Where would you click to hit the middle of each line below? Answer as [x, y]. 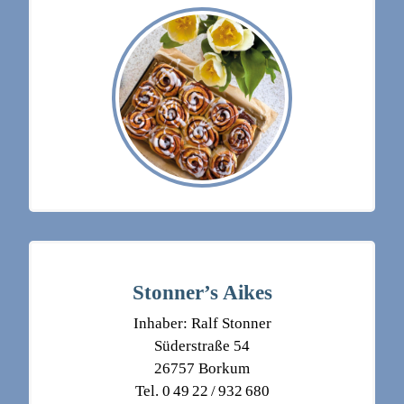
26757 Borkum [202, 369]
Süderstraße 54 [202, 346]
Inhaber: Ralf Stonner [202, 324]
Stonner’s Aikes [202, 293]
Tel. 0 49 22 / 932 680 [202, 391]
